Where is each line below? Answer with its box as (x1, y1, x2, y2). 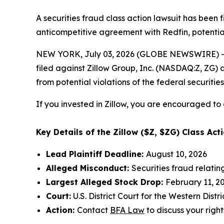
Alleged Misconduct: (46, 163, 131, 173)
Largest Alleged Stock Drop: (46, 177, 165, 187)
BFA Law (110, 205, 144, 215)
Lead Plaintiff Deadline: (46, 149, 146, 159)
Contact (77, 205, 110, 215)
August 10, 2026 (146, 149, 207, 159)
